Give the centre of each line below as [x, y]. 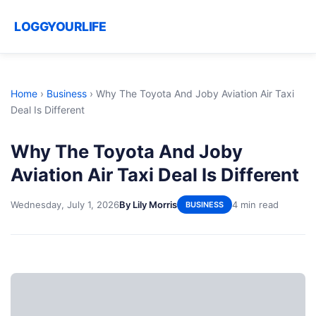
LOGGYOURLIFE [60, 26]
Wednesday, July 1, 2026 [65, 204]
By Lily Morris [148, 204]
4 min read [255, 204]
